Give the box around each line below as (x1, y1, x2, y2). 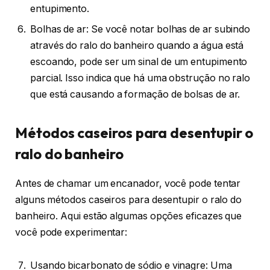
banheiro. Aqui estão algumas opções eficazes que (15, 210, 242, 222)
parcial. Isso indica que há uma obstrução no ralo (30, 72, 251, 84)
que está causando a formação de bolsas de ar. (30, 89, 240, 101)
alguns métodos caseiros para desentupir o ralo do (15, 193, 242, 206)
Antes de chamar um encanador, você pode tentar (15, 177, 241, 189)
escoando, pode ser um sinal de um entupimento (30, 56, 248, 68)
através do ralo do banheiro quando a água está (30, 40, 244, 52)
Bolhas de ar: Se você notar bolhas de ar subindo (30, 24, 251, 36)
